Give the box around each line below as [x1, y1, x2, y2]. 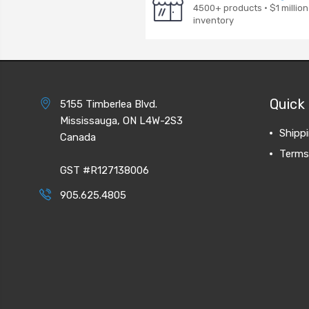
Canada [60, 130, 96, 143]
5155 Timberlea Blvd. [60, 97, 157, 110]
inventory [192, 14, 234, 26]
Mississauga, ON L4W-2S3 [60, 114, 183, 127]
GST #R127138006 [60, 163, 149, 177]
